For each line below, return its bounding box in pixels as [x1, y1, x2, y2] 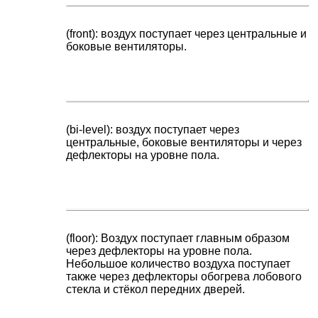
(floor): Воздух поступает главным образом [66, 231, 290, 244]
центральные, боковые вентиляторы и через [66, 136, 302, 148]
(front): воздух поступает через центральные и [66, 28, 307, 40]
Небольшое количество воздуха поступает [66, 257, 291, 270]
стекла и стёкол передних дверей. [66, 283, 246, 295]
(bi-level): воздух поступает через [66, 123, 240, 136]
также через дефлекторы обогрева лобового [66, 270, 302, 283]
